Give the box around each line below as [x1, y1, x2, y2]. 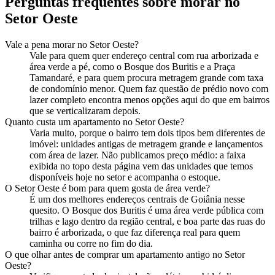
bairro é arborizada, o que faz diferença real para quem [29, 227, 240, 238]
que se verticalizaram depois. [29, 106, 141, 117]
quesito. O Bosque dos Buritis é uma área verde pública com [29, 205, 263, 216]
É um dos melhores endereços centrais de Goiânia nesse [29, 194, 245, 205]
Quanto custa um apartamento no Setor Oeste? [5, 117, 184, 128]
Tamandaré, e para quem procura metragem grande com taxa [29, 72, 263, 83]
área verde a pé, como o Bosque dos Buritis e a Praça [29, 61, 235, 72]
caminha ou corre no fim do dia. [29, 238, 153, 249]
